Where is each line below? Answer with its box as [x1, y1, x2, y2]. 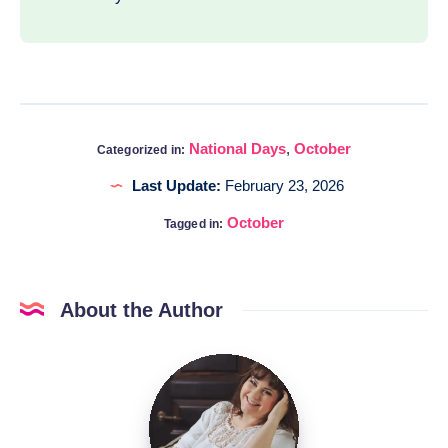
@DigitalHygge [223, 386, 332, 404]
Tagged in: [163, 217, 224, 232]
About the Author [60, 299, 223, 322]
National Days [189, 140, 287, 158]
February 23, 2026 [220, 177, 344, 195]
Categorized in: [96, 143, 186, 158]
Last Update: [131, 177, 221, 195]
